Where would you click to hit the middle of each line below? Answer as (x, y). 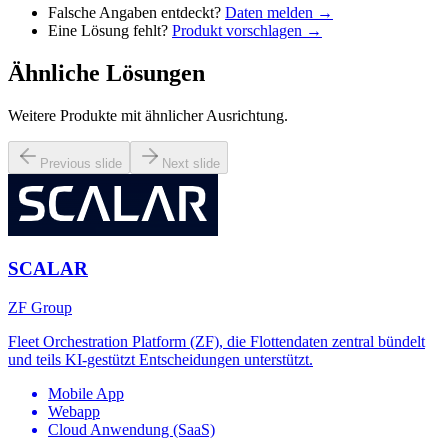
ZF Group (40, 308)
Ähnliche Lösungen (106, 72)
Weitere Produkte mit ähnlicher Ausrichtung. (148, 115)
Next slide (191, 163)
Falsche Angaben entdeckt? (134, 12)
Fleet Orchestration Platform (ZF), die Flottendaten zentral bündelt (216, 342)
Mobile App (86, 394)
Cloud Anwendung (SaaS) (131, 430)
